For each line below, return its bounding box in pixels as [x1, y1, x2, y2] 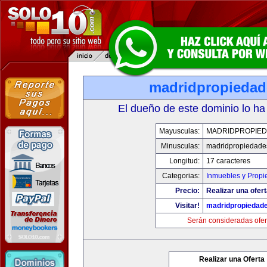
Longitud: [169, 157, 200, 165]
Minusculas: [160, 142, 200, 150]
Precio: [175, 187, 200, 195]
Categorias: [162, 172, 200, 180]
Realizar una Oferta [199, 255, 265, 263]
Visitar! [175, 201, 200, 210]
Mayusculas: [159, 127, 200, 135]
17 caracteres [206, 157, 250, 165]
